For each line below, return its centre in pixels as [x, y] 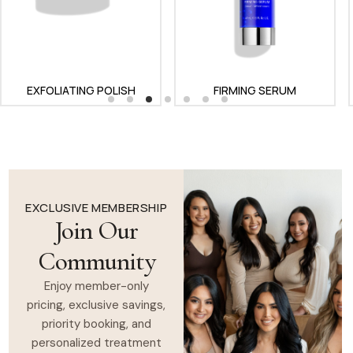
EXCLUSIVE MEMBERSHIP [97, 208]
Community [96, 262]
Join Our [96, 231]
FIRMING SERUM [81, 91]
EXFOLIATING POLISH [41, 29]
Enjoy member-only [96, 286]
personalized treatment [96, 343]
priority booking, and [96, 324]
